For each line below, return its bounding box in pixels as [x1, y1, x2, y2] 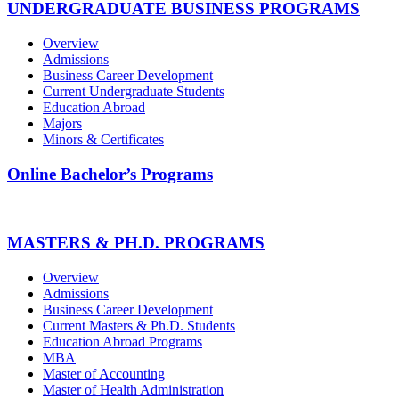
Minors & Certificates [43, 132, 164, 148]
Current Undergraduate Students [43, 84, 224, 100]
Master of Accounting [43, 366, 165, 382]
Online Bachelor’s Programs [7, 164, 213, 183]
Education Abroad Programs [43, 334, 202, 350]
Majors [43, 116, 82, 132]
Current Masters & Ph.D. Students [43, 318, 235, 334]
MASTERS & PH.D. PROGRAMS [7, 233, 265, 253]
